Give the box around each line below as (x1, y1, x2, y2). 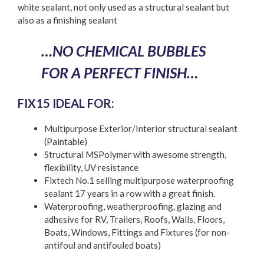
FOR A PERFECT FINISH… (41, 63, 198, 81)
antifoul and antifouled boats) (44, 239, 161, 250)
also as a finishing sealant (18, 15, 117, 26)
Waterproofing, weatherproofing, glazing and (44, 200, 222, 212)
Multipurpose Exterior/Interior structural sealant (44, 123, 237, 134)
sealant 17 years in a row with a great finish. (44, 187, 215, 199)
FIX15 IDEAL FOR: (18, 95, 114, 110)
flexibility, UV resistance (44, 161, 138, 173)
